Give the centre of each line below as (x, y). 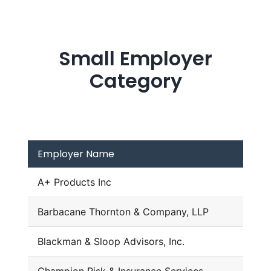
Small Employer (135, 59)
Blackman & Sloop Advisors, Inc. (111, 242)
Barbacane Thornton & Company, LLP (123, 212)
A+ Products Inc (74, 182)
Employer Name (76, 154)
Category (135, 81)
